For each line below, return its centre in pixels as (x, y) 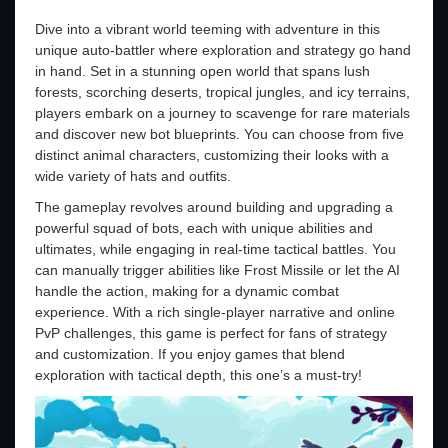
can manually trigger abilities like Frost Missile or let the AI (217, 269)
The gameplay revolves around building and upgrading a (214, 206)
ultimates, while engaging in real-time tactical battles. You (215, 248)
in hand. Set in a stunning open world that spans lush (202, 70)
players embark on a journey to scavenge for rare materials (222, 112)
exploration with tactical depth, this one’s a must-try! (198, 374)
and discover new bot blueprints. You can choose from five (219, 133)
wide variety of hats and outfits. (133, 175)
